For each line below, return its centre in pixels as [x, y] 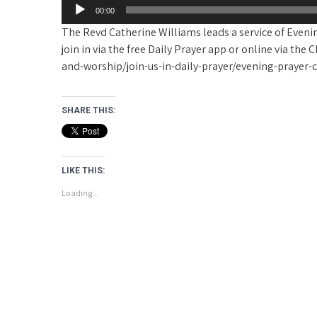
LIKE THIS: [83, 171]
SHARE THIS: [88, 110]
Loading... [80, 193]
